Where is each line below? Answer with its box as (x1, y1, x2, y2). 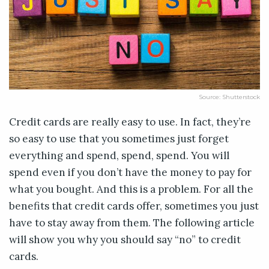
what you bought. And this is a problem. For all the (9, 183, 253, 196)
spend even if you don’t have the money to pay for (9, 166, 252, 180)
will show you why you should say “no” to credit (9, 233, 241, 247)
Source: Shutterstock (199, 93, 260, 101)
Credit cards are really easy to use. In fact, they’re (9, 115, 251, 129)
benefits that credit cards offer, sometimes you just (9, 199, 259, 213)
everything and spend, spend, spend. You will (9, 149, 229, 163)
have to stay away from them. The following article (9, 216, 255, 230)
